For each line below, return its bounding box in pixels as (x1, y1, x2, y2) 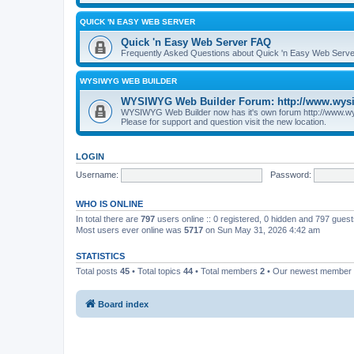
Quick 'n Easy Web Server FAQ (121, 36, 271, 48)
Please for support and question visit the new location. (121, 117, 326, 126)
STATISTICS (76, 251, 125, 261)
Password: (269, 169, 311, 179)
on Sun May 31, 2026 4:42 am (203, 225, 320, 235)
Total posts (76, 266, 120, 276)
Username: (76, 169, 119, 179)
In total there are (76, 214, 141, 224)
